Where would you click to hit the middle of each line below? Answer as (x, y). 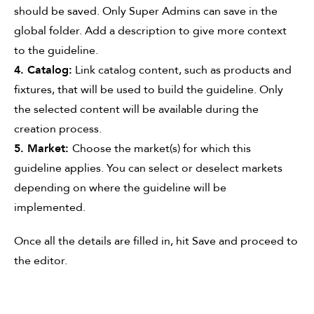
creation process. (58, 129)
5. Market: (43, 148)
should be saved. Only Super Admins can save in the (146, 11)
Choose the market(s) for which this (162, 148)
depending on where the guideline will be (120, 187)
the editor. (41, 260)
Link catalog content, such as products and (182, 70)
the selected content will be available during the (136, 109)
